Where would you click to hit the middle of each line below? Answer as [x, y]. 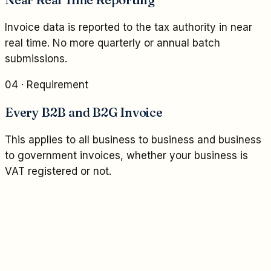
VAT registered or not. [58, 171]
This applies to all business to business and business [133, 140]
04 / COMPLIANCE [39, 257]
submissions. [36, 59]
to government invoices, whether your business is [126, 156]
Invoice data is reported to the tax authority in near [129, 28]
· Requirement [53, 85]
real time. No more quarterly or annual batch [113, 43]
